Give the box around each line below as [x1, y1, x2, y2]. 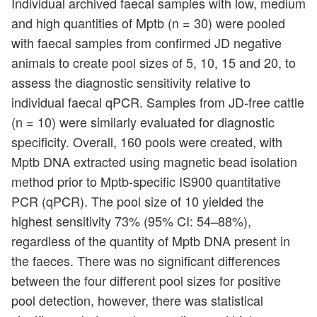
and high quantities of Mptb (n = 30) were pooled [11, 13, 285, 33]
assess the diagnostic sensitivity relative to [11, 73, 250, 92]
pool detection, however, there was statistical [11, 291, 263, 310]
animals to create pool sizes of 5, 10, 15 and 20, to [11, 53, 296, 72]
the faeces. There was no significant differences [11, 251, 280, 270]
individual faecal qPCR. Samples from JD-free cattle [11, 93, 304, 112]
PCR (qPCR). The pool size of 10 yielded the [11, 192, 264, 211]
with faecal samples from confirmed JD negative [11, 33, 282, 52]
